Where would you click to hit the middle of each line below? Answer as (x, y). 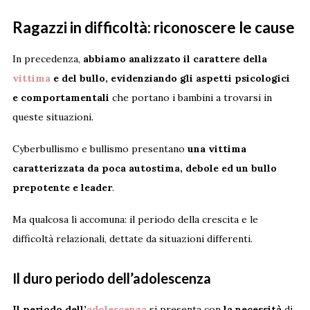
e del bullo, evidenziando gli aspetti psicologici (170, 79)
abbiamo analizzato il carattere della (175, 59)
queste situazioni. (53, 117)
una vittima (217, 149)
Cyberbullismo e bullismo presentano (100, 149)
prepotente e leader (62, 188)
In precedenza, (47, 59)
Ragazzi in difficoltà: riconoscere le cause (153, 28)
